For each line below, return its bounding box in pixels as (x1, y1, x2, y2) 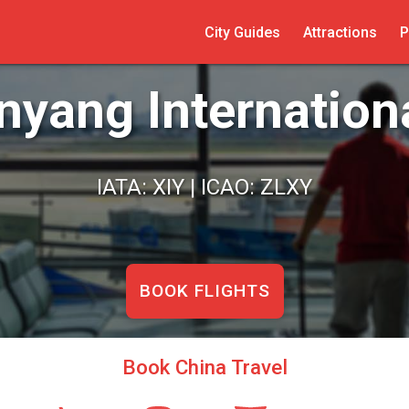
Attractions (302, 23, 377, 41)
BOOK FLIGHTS (139, 279, 270, 301)
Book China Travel (121, 355, 288, 379)
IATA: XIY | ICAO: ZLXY (97, 173, 312, 200)
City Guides (204, 23, 280, 41)
